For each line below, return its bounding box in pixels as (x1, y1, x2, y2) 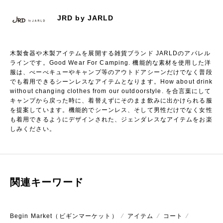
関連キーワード (10, 177, 84, 188)
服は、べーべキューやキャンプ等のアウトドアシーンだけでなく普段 (10, 69, 213, 76)
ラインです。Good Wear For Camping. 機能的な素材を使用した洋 (10, 59, 211, 66)
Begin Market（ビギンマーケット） (10, 213, 118, 220)
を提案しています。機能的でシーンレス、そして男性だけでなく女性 (10, 107, 213, 113)
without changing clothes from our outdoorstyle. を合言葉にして (10, 88, 212, 95)
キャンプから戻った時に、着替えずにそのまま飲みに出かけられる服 (10, 97, 213, 104)
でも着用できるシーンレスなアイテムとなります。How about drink (10, 78, 213, 85)
